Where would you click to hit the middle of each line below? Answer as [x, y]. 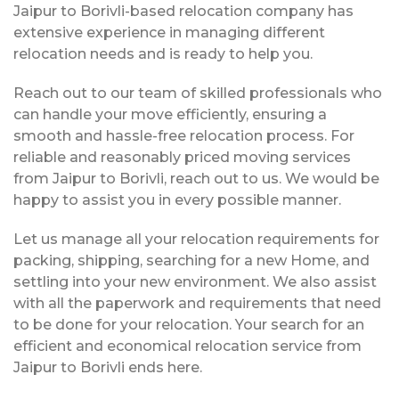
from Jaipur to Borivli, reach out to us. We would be [196, 179]
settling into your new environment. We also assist [195, 282]
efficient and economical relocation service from [187, 346]
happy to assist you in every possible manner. [177, 200]
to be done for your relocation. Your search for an [189, 325]
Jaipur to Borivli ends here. [108, 368]
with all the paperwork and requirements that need [197, 304]
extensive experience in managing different [169, 33]
